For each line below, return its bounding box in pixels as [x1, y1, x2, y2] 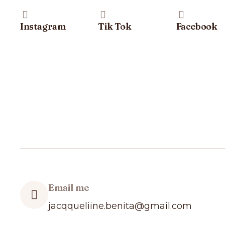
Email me [48, 182, 89, 193]
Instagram [20, 21, 66, 32]
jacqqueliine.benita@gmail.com [48, 200, 192, 211]
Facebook [176, 21, 217, 32]
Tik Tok [98, 21, 132, 32]
